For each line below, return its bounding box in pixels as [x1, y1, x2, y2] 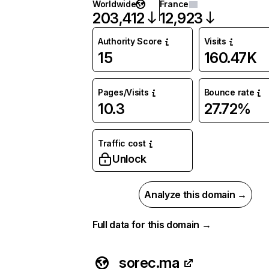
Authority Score [98, 36, 162, 46]
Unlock [112, 153, 147, 165]
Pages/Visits [98, 87, 149, 97]
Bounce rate [204, 87, 255, 97]
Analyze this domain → [144, 189, 247, 201]
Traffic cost [98, 138, 146, 148]
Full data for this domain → [92, 219, 211, 231]
